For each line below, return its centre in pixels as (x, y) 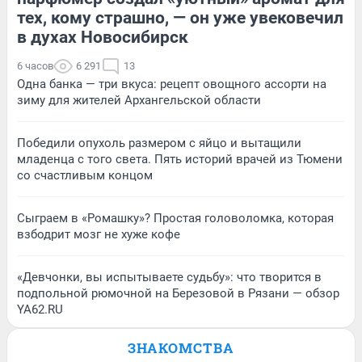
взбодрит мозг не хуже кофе (99, 235)
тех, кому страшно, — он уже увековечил (180, 18)
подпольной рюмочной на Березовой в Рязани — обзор (178, 294)
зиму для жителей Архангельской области (139, 101)
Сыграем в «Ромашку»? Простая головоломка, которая (175, 219)
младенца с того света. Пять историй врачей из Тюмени (180, 160)
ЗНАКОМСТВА (181, 348)
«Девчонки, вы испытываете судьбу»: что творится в (169, 278)
